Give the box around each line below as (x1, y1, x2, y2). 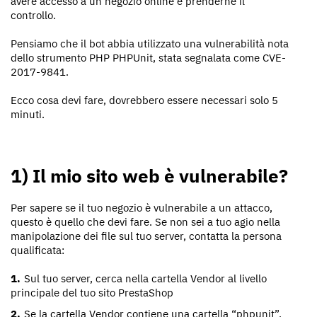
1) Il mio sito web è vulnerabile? (11, 163, 288, 188)
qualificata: (11, 243, 64, 257)
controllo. (11, 8, 56, 22)
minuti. (11, 107, 45, 121)
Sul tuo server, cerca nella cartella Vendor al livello (24, 271, 267, 285)
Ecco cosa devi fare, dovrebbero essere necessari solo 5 (11, 93, 278, 107)
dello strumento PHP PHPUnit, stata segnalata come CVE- (11, 50, 286, 64)
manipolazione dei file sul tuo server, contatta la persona (11, 229, 282, 243)
